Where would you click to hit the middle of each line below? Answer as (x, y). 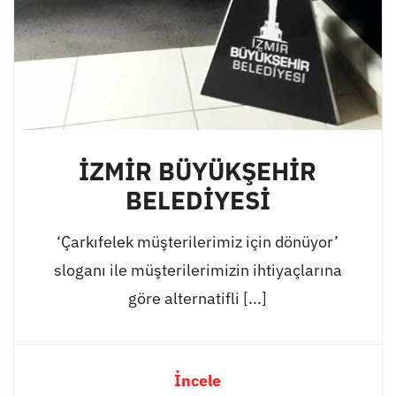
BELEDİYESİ (198, 201)
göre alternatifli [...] (198, 299)
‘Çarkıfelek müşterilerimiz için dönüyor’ (198, 242)
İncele (198, 381)
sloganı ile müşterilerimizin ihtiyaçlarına (198, 270)
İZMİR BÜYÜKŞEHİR (198, 171)
